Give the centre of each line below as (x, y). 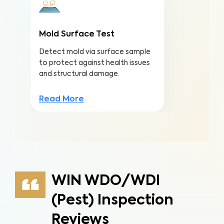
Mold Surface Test (77, 34)
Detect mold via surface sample (95, 52)
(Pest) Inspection (112, 200)
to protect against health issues (94, 63)
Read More (61, 99)
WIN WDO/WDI (105, 181)
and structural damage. (79, 74)
